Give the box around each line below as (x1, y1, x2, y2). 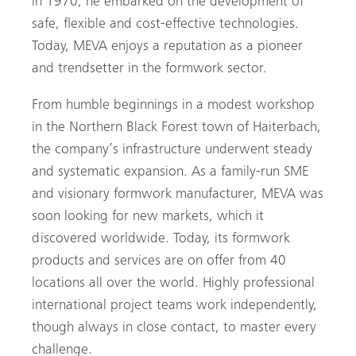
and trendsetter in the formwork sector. (32, 61, 267, 76)
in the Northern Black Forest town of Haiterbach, (32, 120, 321, 135)
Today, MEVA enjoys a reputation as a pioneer (32, 39, 303, 54)
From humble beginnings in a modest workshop (32, 98, 315, 113)
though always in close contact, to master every (32, 320, 316, 335)
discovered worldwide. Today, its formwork (32, 231, 290, 246)
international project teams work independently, (32, 298, 317, 313)
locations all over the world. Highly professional (32, 276, 315, 291)
